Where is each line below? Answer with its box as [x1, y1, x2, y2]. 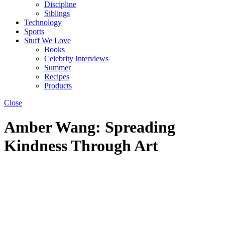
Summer [44, 63, 71, 72]
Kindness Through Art [4, 137, 158, 155]
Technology [24, 18, 62, 27]
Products [44, 81, 72, 90]
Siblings [44, 9, 70, 18]
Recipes [44, 72, 69, 81]
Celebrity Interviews [44, 54, 108, 63]
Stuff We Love [24, 36, 71, 45]
